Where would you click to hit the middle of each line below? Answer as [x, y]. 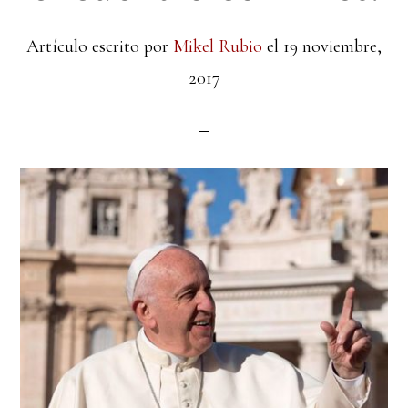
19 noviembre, [332, 47]
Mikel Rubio [218, 47]
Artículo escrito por [100, 47]
